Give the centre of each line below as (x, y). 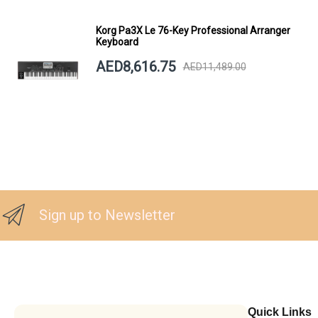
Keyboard (117, 42)
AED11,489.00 (214, 67)
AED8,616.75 (135, 66)
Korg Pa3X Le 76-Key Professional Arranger (193, 30)
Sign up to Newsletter (107, 215)
